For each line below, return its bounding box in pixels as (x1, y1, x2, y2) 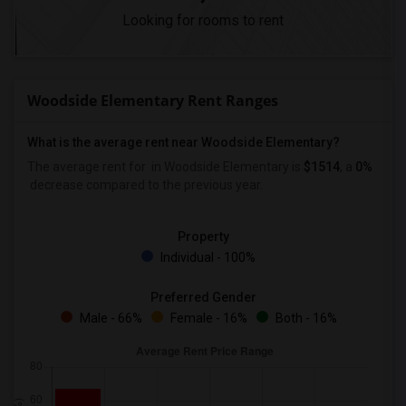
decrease (27, 178, 83, 192)
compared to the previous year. (83, 178, 263, 192)
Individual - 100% (158, 250, 256, 265)
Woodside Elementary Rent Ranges (27, 91, 278, 111)
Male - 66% (76, 311, 142, 325)
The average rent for (27, 159, 149, 174)
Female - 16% (167, 311, 247, 325)
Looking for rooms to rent (122, 12, 284, 29)
